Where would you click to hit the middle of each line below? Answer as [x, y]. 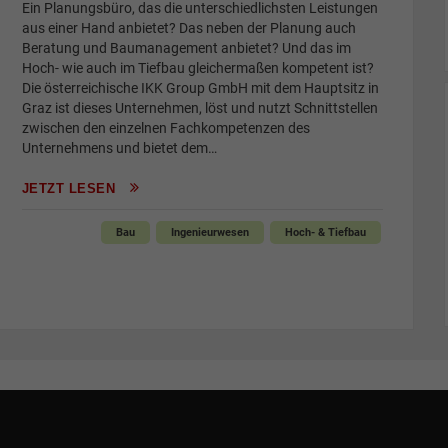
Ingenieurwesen [209, 233]
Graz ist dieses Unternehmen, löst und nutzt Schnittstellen [199, 108]
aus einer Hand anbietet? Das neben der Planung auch [188, 28]
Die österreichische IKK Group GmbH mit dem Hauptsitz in [200, 88]
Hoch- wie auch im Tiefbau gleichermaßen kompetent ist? [197, 68]
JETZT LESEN [70, 189]
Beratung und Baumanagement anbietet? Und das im [186, 48]
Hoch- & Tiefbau [325, 233]
